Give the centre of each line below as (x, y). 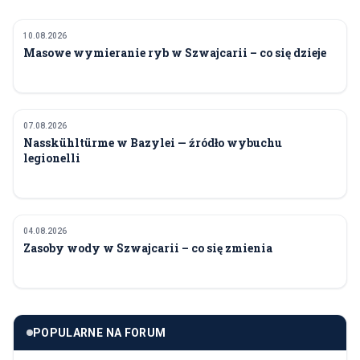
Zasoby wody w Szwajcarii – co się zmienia (148, 248)
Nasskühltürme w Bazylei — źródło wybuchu (153, 143)
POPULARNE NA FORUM (100, 333)
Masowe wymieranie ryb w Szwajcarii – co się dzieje (175, 53)
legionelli (52, 158)
